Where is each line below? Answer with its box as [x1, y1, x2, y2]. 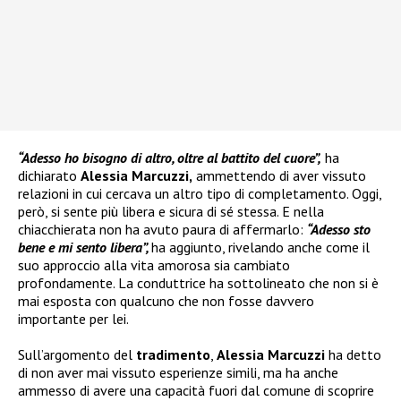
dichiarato [18, 166, 81, 185]
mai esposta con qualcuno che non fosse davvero [18, 292, 314, 311]
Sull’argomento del [18, 346, 136, 364]
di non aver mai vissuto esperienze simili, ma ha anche [18, 363, 338, 382]
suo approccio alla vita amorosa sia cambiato [18, 256, 290, 275]
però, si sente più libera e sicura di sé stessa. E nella [18, 202, 324, 221]
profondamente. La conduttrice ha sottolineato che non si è [18, 274, 379, 293]
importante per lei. [18, 310, 129, 328]
